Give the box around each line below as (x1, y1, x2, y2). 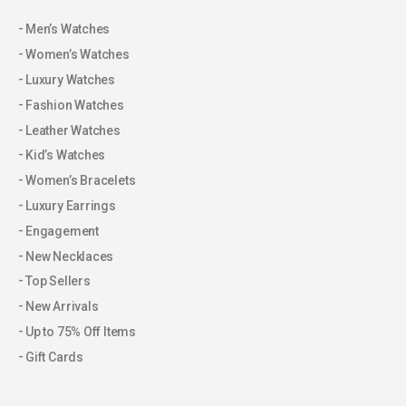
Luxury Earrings (25, 198, 116, 214)
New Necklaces (25, 249, 114, 265)
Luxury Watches (25, 72, 116, 88)
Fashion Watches (25, 98, 124, 113)
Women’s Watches (25, 47, 130, 63)
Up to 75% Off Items (25, 324, 137, 340)
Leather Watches (25, 123, 121, 139)
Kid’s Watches (25, 148, 106, 163)
